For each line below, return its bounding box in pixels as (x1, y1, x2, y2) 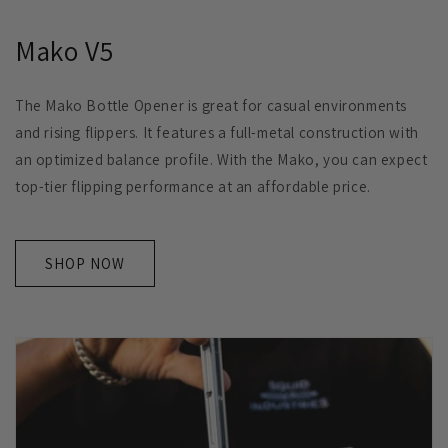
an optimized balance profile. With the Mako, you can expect (15, 150, 428, 170)
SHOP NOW (45, 253, 125, 273)
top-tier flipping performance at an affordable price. (15, 177, 371, 197)
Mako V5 (15, 32, 114, 70)
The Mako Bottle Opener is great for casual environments (15, 96, 408, 116)
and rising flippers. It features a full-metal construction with (15, 123, 419, 143)
